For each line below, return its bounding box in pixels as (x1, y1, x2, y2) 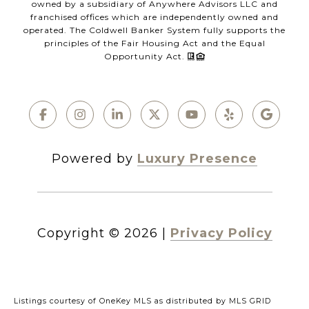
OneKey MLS (99, 296, 152, 306)
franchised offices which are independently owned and (30, 11, 279, 22)
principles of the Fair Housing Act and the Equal (43, 37, 266, 48)
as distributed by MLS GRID (152, 296, 271, 306)
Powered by (52, 150, 137, 166)
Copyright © (37, 225, 120, 241)
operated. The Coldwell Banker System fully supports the (23, 24, 286, 35)
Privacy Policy (170, 225, 272, 241)
